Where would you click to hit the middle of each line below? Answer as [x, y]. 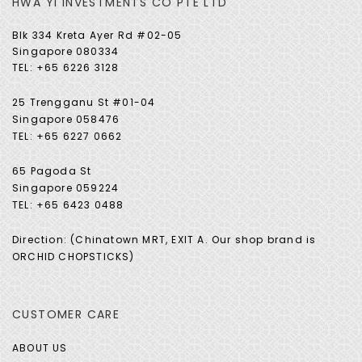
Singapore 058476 [66, 120]
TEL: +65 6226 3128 [66, 68]
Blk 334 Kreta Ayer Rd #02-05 [97, 36]
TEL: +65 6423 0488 [68, 205]
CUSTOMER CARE [66, 315]
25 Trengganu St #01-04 [84, 103]
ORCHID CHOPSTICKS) [74, 257]
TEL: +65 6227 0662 [67, 137]
